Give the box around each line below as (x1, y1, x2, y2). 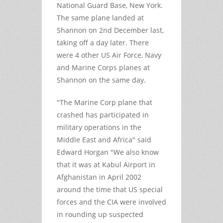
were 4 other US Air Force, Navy (57, 50, 161, 60)
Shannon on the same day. (57, 75, 146, 85)
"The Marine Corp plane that (57, 97, 152, 107)
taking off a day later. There (57, 37, 149, 47)
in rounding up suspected (57, 209, 143, 219)
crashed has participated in (57, 110, 149, 119)
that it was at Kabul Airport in (57, 159, 155, 169)
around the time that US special (57, 184, 163, 194)
